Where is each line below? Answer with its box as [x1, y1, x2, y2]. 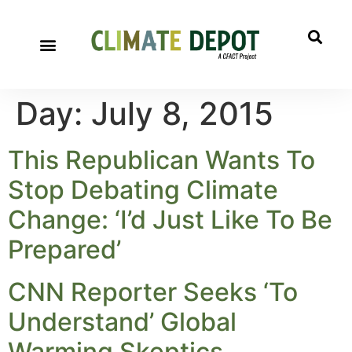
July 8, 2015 [91, 94, 273, 133]
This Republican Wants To [8, 145, 315, 175]
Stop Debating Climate [8, 174, 278, 205]
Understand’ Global [8, 306, 236, 337]
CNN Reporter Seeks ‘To [8, 277, 298, 307]
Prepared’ [8, 234, 121, 265]
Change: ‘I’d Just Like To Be [8, 204, 332, 235]
